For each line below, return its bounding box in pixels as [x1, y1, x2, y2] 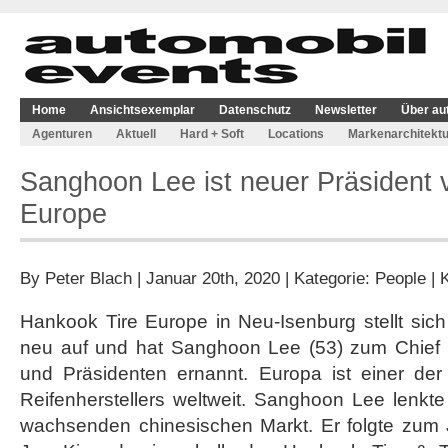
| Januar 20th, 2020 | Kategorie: [132, 268, 375, 288]
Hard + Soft [180, 127, 244, 141]
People [375, 268, 426, 288]
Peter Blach [45, 268, 132, 288]
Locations [268, 127, 324, 141]
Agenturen [32, 127, 92, 141]
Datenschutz [219, 103, 291, 117]
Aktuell [116, 127, 156, 141]
